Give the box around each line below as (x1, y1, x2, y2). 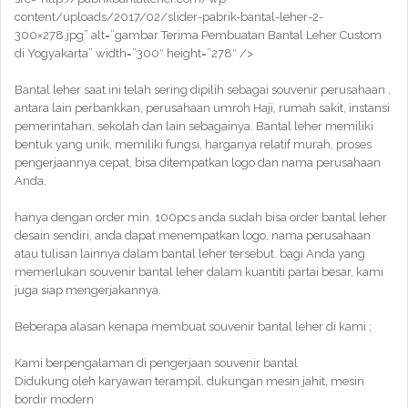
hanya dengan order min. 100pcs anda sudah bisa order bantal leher (15, 210, 387, 224)
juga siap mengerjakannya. (15, 283, 161, 297)
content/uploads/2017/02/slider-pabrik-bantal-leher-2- (15, 10, 323, 24)
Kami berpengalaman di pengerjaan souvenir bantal (15, 356, 298, 370)
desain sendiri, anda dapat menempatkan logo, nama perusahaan (15, 229, 371, 242)
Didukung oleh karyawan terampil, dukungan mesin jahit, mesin (15, 374, 364, 388)
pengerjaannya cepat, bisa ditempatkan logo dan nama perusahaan (15, 156, 381, 169)
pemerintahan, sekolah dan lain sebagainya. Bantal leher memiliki (15, 119, 373, 133)
